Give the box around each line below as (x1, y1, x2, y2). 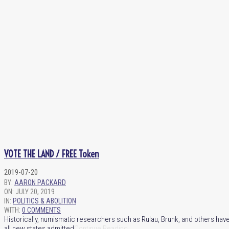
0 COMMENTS (22, 205, 61, 214)
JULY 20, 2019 (15, 187, 55, 196)
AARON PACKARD (14, 178, 66, 187)
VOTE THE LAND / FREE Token (4, 148, 99, 160)
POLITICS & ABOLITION (13, 196, 76, 205)
